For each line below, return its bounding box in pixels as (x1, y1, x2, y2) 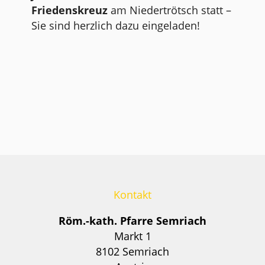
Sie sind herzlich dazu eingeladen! (31, 18, 200, 33)
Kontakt (114, 187, 151, 202)
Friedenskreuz (31, 2, 111, 17)
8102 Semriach (96, 244, 169, 258)
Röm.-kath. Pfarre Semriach (59, 213, 206, 228)
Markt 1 (114, 228, 151, 243)
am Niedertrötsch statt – (110, 2, 231, 17)
